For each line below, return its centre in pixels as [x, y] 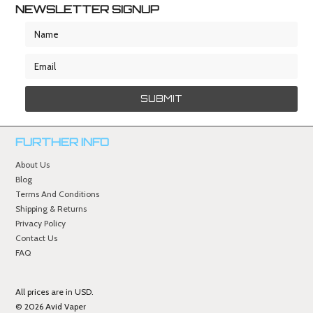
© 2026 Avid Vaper [51, 306]
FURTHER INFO [63, 142]
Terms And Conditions [58, 194]
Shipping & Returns [51, 209]
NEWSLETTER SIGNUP [88, 9]
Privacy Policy [41, 223]
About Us [33, 165]
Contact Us [37, 238]
